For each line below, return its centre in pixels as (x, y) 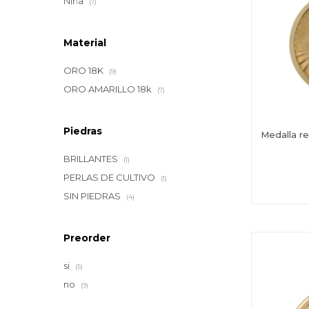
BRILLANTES (92, 159)
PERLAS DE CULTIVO (110, 177)
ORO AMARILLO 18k (109, 89)
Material (85, 43)
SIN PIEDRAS (93, 196)
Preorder (87, 238)
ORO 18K (84, 70)
